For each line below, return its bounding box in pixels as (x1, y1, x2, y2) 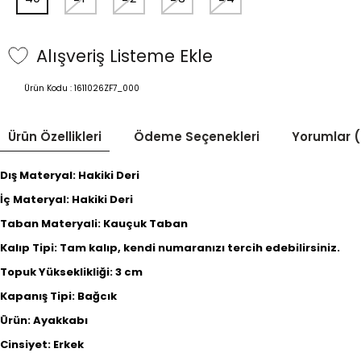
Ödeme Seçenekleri (134, 128, 259, 145)
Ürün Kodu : (24, 82, 74, 94)
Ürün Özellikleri (8, 128, 102, 145)
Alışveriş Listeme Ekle (36, 44, 213, 68)
